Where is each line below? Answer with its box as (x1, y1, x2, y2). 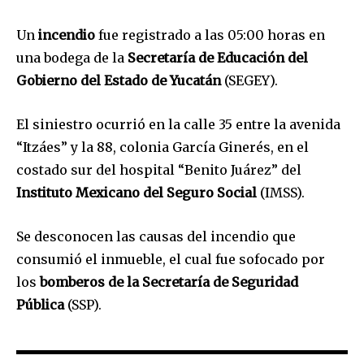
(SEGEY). (224, 72, 278, 89)
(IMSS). (257, 184, 305, 201)
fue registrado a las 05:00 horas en (98, 27, 325, 44)
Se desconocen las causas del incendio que (16, 228, 296, 245)
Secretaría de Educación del (128, 50, 308, 67)
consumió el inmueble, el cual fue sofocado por (16, 251, 325, 268)
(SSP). (64, 297, 102, 314)
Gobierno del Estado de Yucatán (16, 72, 224, 89)
